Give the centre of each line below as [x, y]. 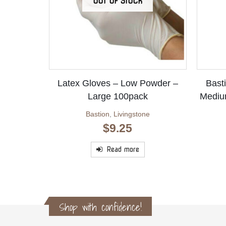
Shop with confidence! [100, 207]
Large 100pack [118, 97]
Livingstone [131, 114]
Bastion [97, 114]
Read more [123, 150]
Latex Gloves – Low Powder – [118, 83]
